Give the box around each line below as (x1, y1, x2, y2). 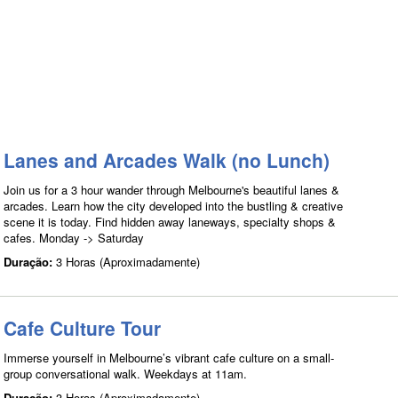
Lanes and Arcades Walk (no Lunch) (4, 147, 330, 173)
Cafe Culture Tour (4, 314, 161, 341)
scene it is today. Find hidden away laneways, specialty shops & (4, 213, 336, 230)
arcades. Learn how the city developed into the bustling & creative (4, 197, 343, 214)
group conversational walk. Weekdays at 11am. (4, 365, 247, 382)
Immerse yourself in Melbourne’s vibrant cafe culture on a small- (4, 349, 334, 366)
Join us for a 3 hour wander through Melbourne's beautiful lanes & (4, 181, 339, 198)
